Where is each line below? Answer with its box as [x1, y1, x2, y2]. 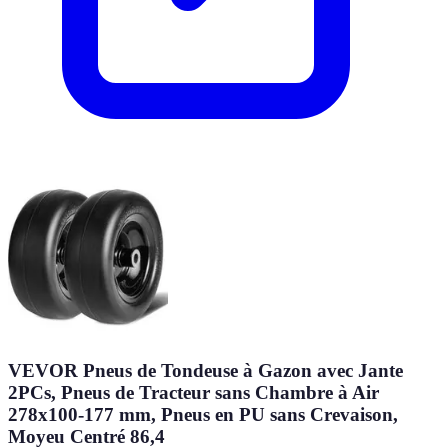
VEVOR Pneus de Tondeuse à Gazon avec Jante [8, 359, 403, 381]
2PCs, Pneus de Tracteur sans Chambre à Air [8, 381, 379, 403]
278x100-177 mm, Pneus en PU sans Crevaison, [8, 403, 398, 425]
